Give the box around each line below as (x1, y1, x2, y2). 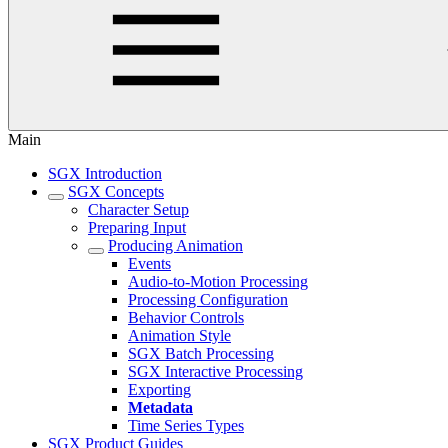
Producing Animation (108, 237, 243, 254)
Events (128, 255, 171, 272)
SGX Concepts (68, 183, 164, 200)
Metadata (128, 399, 193, 416)
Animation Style (128, 327, 231, 344)
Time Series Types (128, 417, 244, 434)
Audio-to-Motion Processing (128, 273, 308, 290)
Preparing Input (88, 219, 186, 236)
